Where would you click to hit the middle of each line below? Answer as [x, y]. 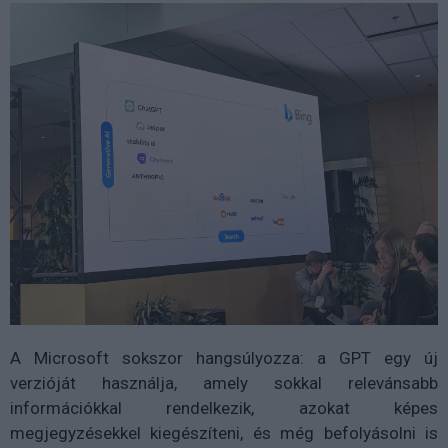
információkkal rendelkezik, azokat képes [224, 408]
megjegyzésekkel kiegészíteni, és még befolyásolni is [224, 433]
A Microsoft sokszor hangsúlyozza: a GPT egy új [224, 358]
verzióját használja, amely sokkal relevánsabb [224, 383]
